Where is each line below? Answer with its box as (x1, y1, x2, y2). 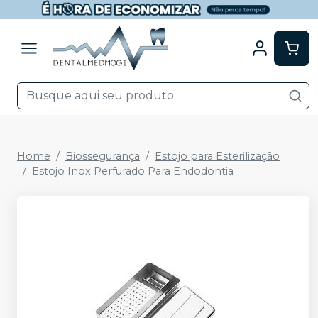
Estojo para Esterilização (155, 150, 280, 163)
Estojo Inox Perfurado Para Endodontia (32, 165, 234, 177)
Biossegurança (65, 150, 140, 163)
